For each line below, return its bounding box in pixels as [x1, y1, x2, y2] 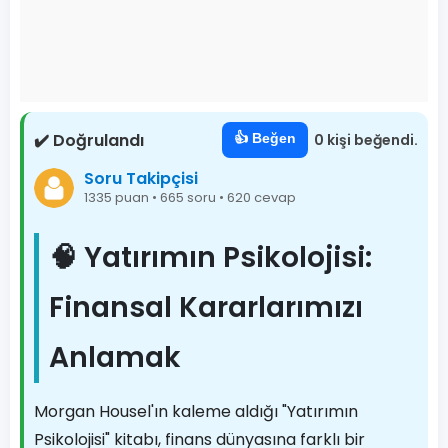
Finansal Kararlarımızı [49, 288, 363, 327]
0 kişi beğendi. [314, 130, 418, 150]
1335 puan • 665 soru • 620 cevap [84, 187, 296, 207]
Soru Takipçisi [84, 166, 198, 190]
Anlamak [49, 338, 181, 377]
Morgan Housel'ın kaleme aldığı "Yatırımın [34, 400, 358, 423]
